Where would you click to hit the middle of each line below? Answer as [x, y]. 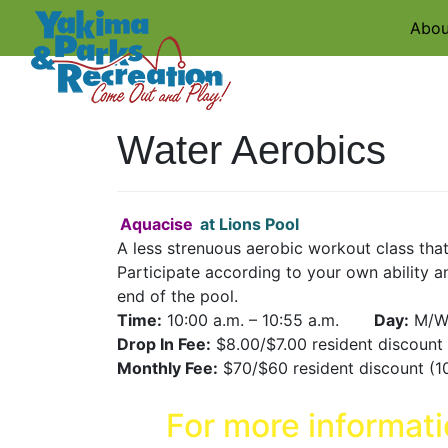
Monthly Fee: [167, 368]
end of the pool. [177, 296]
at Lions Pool [249, 224]
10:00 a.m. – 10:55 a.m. [268, 320]
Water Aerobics [251, 150]
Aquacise [157, 224]
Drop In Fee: [164, 344]
